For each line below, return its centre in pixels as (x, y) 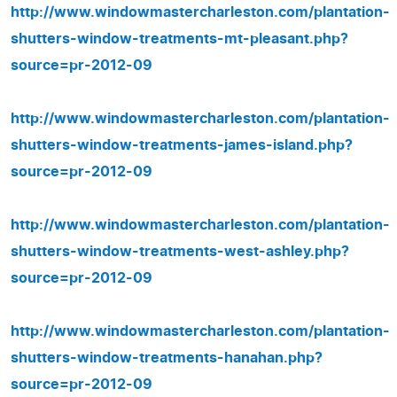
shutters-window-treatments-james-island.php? (182, 145)
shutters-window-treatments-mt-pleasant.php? (179, 39)
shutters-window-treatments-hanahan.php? (167, 358)
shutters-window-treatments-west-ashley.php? (180, 251)
